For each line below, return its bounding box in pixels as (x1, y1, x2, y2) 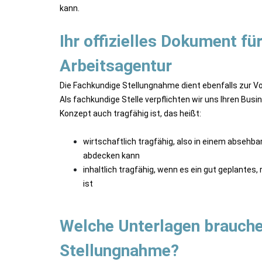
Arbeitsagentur (60, 56, 172, 75)
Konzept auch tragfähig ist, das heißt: (60, 109, 201, 118)
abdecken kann (83, 151, 140, 160)
